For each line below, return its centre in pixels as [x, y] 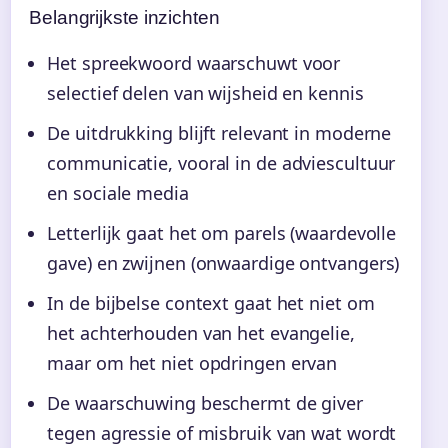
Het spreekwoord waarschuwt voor [194, 62]
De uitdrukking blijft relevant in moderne [219, 132]
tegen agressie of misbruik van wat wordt [222, 432]
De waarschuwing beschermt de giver [205, 402]
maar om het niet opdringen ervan [192, 362]
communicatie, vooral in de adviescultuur [221, 162]
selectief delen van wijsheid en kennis [205, 92]
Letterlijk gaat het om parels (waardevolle [222, 232]
